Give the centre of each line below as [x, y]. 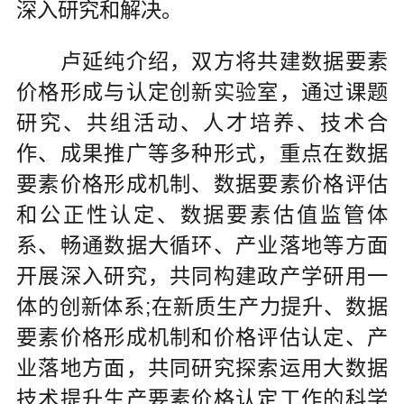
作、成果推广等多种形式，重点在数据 [202, 154]
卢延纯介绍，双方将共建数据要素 [202, 62]
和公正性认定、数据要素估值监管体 [202, 215]
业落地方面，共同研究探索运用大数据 [202, 368]
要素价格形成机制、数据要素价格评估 [202, 184]
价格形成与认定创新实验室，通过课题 [202, 92]
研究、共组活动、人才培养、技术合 [202, 123]
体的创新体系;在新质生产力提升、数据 [202, 307]
